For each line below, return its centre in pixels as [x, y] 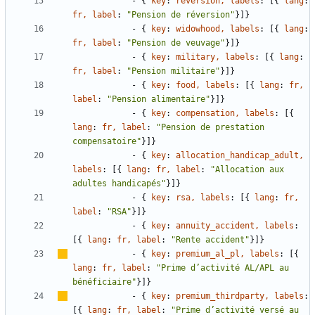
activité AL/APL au [245, 268]
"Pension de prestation [210, 128]
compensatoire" [107, 142]
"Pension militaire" [173, 71]
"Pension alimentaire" [159, 99]
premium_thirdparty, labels [240, 296]
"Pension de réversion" [181, 15]
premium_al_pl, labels [227, 254]
